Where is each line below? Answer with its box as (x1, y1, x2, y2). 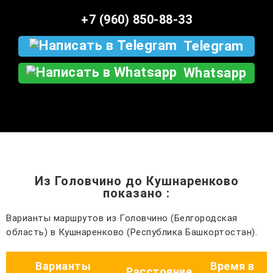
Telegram (183, 38, 244, 54)
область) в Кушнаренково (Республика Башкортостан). (6, 227, 257, 238)
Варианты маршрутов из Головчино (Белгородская (6, 213, 238, 224)
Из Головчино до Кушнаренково (34, 174, 239, 188)
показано (103, 186, 166, 200)
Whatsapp (183, 65, 247, 80)
